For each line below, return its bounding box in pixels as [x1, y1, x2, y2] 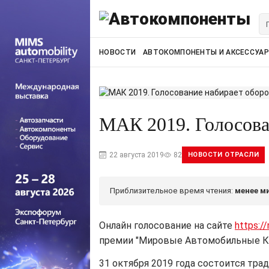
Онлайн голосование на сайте [99, 220, 235, 231]
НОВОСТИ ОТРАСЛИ [188, 151, 259, 159]
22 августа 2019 [109, 151, 164, 159]
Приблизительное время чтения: [110, 186, 235, 195]
